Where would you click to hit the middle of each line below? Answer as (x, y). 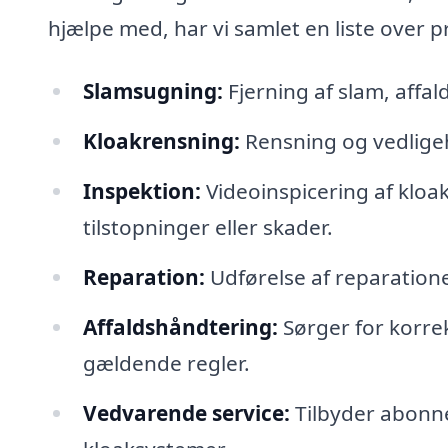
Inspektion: (141, 190)
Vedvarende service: (186, 412)
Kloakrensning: (161, 141)
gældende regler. (166, 362)
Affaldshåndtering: (180, 326)
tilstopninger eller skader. (207, 226)
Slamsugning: (152, 91)
